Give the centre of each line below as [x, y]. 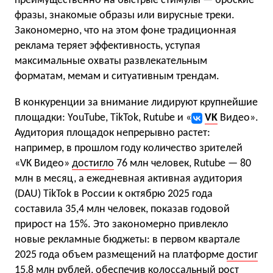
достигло [93, 164]
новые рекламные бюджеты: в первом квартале [127, 240]
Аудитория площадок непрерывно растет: [112, 133]
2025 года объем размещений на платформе [121, 255]
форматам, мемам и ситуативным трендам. [117, 77]
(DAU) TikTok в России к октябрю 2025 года [114, 194]
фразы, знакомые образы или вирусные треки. [125, 16]
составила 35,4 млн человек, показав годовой [122, 210]
